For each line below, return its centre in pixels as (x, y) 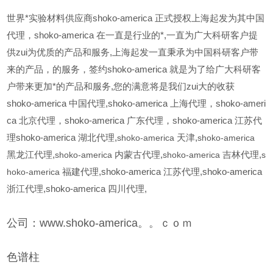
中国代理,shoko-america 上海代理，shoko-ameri (168, 104)
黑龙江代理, (31, 155)
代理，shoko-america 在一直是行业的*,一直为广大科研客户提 (133, 36)
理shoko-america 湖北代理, (62, 138)
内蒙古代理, (139, 155)
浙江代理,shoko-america (56, 189)
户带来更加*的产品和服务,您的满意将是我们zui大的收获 (121, 87)
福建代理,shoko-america (112, 172)
